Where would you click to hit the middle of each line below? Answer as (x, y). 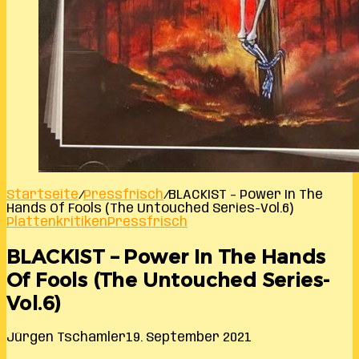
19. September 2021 (189, 337)
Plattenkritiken (57, 222)
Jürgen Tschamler (66, 337)
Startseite (42, 195)
